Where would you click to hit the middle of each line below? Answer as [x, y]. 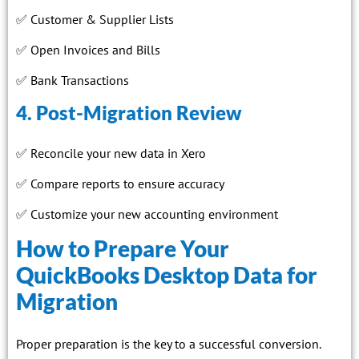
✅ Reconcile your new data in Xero [111, 153]
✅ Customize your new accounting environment [147, 214]
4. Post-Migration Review [129, 112]
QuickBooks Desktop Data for [167, 274]
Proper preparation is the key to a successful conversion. [168, 343]
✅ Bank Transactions [73, 81]
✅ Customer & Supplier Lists [95, 19]
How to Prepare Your [123, 248]
